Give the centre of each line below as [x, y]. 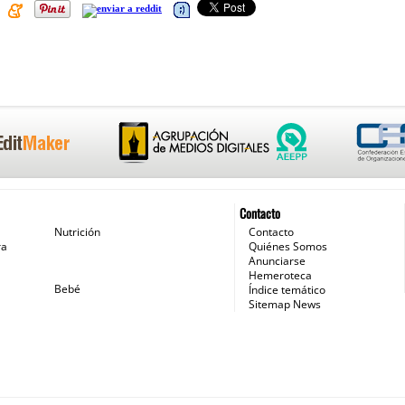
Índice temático [287, 290]
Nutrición [77, 232]
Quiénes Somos [287, 246]
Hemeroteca [280, 275]
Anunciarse [277, 261]
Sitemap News [284, 304]
